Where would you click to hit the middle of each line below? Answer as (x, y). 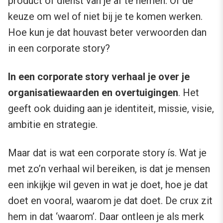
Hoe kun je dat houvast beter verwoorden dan (107, 33)
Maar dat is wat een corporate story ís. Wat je (107, 153)
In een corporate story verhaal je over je (99, 77)
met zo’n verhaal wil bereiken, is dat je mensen (109, 169)
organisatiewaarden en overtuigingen (93, 93)
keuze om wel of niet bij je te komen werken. (105, 17)
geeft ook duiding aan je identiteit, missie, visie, (111, 109)
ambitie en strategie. (53, 125)
